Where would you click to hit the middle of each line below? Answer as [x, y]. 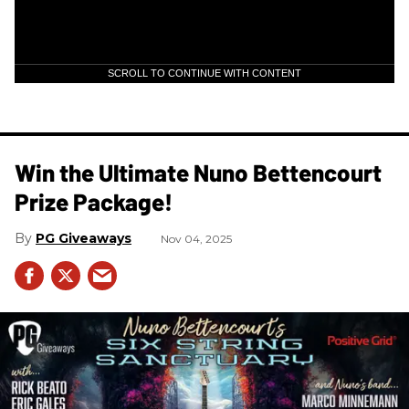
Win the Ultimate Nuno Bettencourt [198, 172]
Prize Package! [94, 201]
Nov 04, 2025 [196, 238]
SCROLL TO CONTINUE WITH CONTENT [204, 73]
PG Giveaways [84, 238]
